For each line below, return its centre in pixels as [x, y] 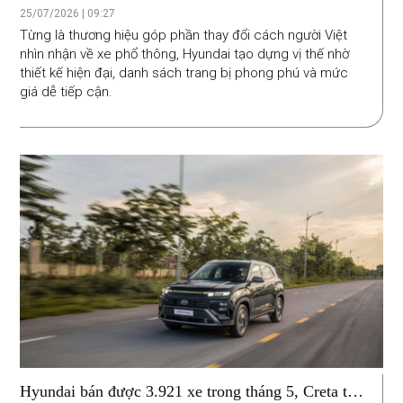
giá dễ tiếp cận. [68, 91]
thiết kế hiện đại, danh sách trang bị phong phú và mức [184, 72]
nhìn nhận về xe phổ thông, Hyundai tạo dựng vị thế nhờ [185, 54]
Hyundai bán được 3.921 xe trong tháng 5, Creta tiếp [194, 391]
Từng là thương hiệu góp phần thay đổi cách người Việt [184, 35]
